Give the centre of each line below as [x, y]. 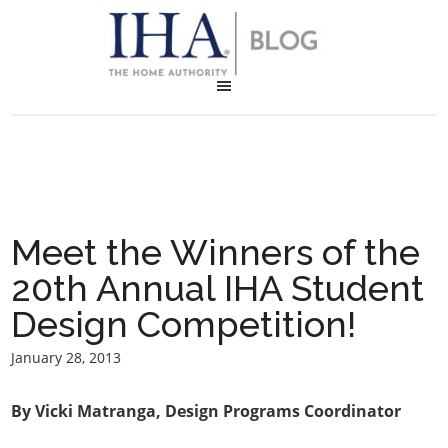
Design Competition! [184, 324]
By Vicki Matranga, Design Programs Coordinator [206, 411]
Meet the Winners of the [216, 252]
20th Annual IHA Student [218, 288]
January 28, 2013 [66, 357]
